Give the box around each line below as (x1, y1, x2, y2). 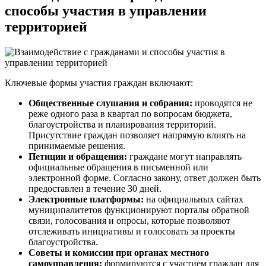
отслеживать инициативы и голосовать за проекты (28, 226, 235, 236)
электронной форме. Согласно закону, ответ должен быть (28, 172, 261, 183)
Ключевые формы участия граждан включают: (5, 77, 193, 88)
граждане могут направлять (127, 151, 242, 161)
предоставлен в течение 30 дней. (28, 183, 161, 194)
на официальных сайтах (144, 194, 243, 204)
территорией (5, 18, 87, 34)
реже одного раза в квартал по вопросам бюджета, (28, 108, 232, 119)
